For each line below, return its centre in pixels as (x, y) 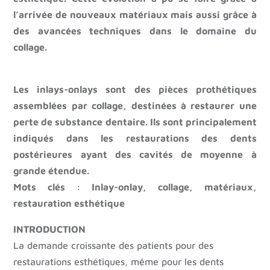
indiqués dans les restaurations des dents (135, 138)
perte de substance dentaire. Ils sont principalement (135, 122)
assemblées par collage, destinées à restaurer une (135, 106)
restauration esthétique (69, 203)
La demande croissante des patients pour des (114, 246)
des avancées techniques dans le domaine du (135, 31)
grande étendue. (52, 171)
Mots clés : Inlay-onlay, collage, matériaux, (135, 187)
